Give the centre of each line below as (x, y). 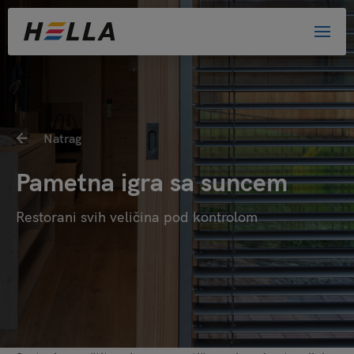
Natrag (62, 138)
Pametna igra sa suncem (152, 182)
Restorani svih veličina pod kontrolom (137, 217)
